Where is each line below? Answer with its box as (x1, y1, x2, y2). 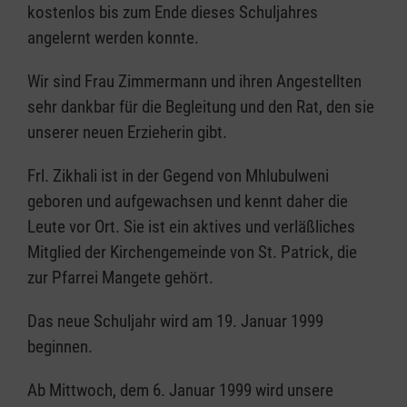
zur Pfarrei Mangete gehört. (27, 267, 213, 288)
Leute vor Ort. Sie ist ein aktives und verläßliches (27, 216, 355, 237)
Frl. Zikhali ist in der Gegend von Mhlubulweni (27, 165, 329, 186)
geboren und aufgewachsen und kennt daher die (27, 191, 348, 212)
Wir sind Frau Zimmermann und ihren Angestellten (27, 71, 362, 92)
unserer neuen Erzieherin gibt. (27, 122, 227, 143)
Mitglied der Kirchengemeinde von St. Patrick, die (27, 242, 357, 263)
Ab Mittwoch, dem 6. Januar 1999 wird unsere (27, 380, 333, 401)
